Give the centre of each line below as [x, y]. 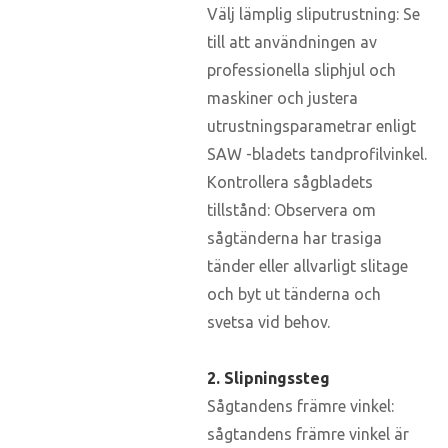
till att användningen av [292, 41]
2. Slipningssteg [268, 377]
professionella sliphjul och [301, 69]
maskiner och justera [282, 97]
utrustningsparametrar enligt [311, 125]
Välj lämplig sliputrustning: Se [313, 13]
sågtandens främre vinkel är [308, 433]
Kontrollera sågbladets [290, 181]
